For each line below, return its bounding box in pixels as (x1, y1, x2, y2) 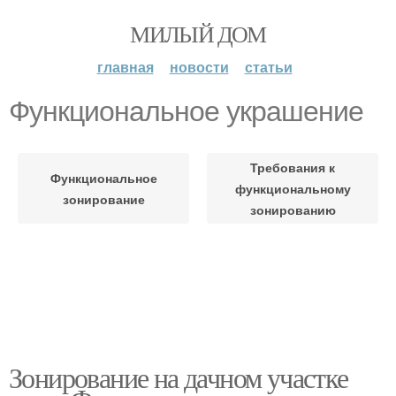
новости (169, 57, 229, 77)
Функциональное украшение (9, 95, 363, 127)
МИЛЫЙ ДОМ (130, 19, 266, 49)
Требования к (250, 158, 335, 176)
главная (96, 57, 154, 77)
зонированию (249, 201, 336, 218)
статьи (244, 57, 293, 77)
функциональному (234, 179, 351, 197)
